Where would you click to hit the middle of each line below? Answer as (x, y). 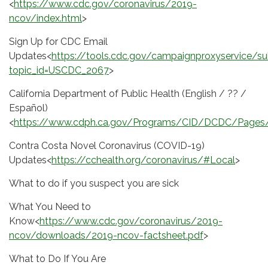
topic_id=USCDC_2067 (59, 71)
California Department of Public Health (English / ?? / (128, 94)
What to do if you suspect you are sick (94, 184)
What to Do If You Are (57, 259)
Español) (28, 108)
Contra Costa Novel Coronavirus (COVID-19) (107, 146)
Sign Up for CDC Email (58, 42)
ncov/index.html (45, 19)
